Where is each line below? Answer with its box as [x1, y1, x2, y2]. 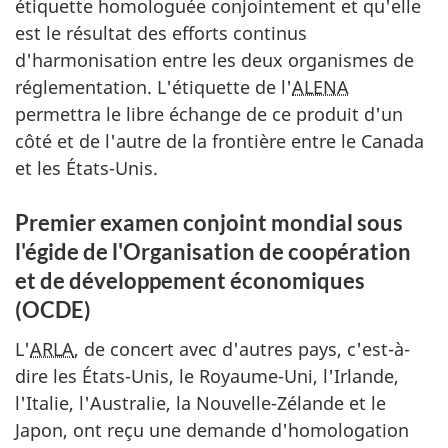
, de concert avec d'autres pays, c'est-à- [74, 336, 410, 361]
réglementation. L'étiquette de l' [15, 75, 292, 99]
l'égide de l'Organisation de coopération [15, 238, 411, 265]
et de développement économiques [15, 267, 365, 294]
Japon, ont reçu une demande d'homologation [15, 417, 409, 442]
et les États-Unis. [15, 156, 158, 180]
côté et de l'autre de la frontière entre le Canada [15, 129, 424, 153]
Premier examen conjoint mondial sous [15, 209, 403, 236]
